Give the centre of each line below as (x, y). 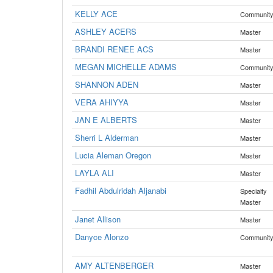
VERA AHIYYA (102, 102)
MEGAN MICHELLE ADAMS (126, 67)
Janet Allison (98, 219)
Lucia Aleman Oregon (113, 155)
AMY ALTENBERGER (114, 265)
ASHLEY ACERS (106, 31)
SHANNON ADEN (107, 84)
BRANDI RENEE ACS (114, 49)
